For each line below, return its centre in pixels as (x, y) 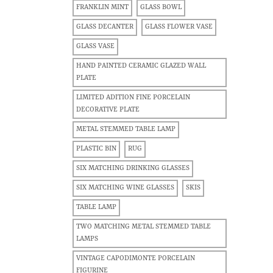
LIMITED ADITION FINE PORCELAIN (133, 98)
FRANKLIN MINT (102, 8)
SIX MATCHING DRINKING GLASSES (133, 168)
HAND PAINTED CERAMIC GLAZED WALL (141, 66)
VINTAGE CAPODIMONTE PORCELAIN (136, 259)
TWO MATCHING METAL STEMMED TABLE (144, 227)
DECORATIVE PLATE (108, 110)
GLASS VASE (95, 47)
